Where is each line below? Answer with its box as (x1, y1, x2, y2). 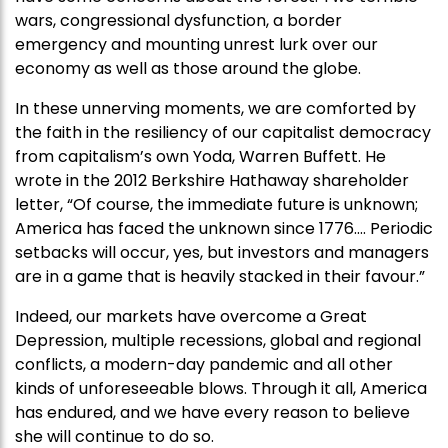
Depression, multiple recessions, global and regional (15, 329, 421, 353)
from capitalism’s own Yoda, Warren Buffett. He (15, 145, 386, 169)
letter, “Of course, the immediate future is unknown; (15, 193, 418, 217)
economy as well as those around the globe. (15, 57, 361, 81)
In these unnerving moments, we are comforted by (15, 97, 416, 121)
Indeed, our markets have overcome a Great (15, 305, 367, 329)
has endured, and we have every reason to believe (15, 401, 410, 425)
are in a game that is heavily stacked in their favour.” (15, 265, 425, 289)
